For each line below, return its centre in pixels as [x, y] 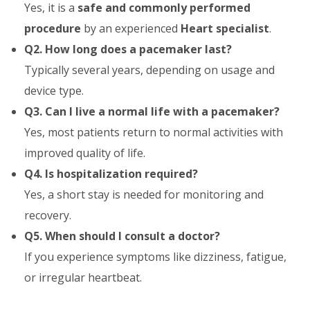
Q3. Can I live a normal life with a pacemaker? [152, 111]
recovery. [48, 215]
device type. [54, 90]
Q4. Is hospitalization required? [111, 173]
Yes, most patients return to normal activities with [154, 132]
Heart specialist [225, 28]
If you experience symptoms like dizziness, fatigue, [155, 256]
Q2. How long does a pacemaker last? [128, 49]
